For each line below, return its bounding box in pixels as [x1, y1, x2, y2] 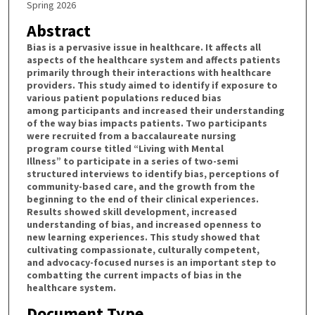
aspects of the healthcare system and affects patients [26, 53, 281, 67]
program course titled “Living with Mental [26, 142, 224, 155]
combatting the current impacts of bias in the [26, 269, 242, 282]
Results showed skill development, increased [26, 205, 237, 219]
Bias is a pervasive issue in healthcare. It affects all [26, 41, 261, 54]
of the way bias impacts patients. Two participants [26, 117, 267, 130]
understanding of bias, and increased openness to [26, 218, 262, 231]
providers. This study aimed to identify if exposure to [26, 79, 278, 92]
